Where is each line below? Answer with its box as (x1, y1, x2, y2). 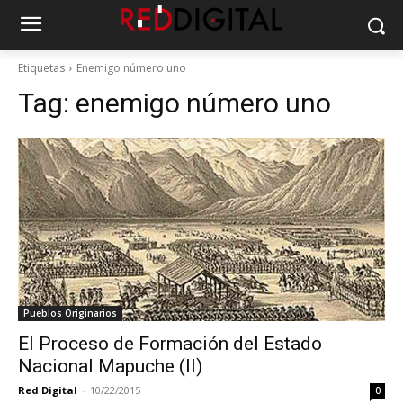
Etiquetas (18, 60, 65, 76)
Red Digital (18, 383, 77, 397)
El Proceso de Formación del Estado (18, 333, 322, 354)
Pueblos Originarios (23, 307, 117, 319)
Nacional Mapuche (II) (18, 355, 202, 377)
